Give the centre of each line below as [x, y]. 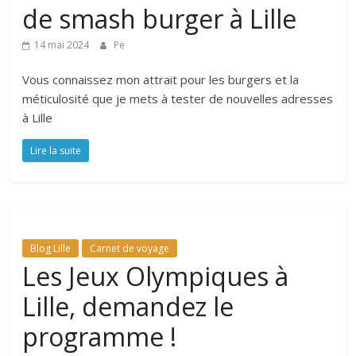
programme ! [100, 336]
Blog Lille [51, 248]
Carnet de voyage [130, 248]
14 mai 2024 [62, 44]
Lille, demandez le [128, 306]
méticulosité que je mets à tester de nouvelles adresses [178, 98]
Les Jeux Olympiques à [156, 276]
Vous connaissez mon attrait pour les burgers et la [161, 79]
